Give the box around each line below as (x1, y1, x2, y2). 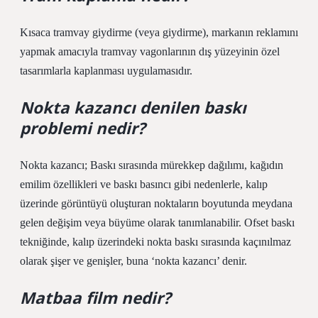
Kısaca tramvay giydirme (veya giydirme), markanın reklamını (20, 26, 298, 38)
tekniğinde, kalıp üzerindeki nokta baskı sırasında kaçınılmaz (20, 236, 291, 248)
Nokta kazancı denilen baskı (20, 97, 246, 119)
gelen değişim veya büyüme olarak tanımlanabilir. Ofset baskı (20, 216, 295, 229)
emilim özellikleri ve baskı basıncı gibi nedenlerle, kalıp (20, 178, 268, 190)
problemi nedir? (20, 117, 146, 139)
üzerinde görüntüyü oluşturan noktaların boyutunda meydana (20, 197, 292, 209)
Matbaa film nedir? (20, 287, 171, 309)
